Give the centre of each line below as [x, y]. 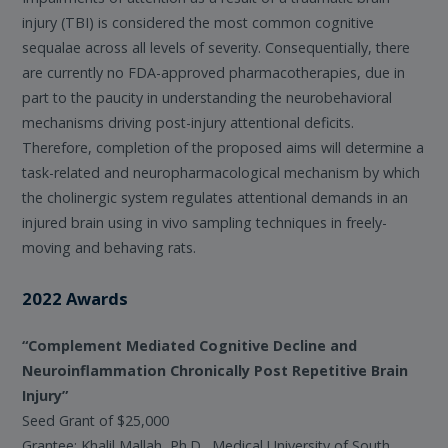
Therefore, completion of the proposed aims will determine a [223, 148]
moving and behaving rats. [109, 248]
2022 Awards [75, 299]
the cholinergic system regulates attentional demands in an [215, 198]
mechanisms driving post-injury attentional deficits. [188, 123]
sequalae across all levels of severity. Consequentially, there [216, 48]
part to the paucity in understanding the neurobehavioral [207, 98]
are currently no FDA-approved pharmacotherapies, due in [214, 73]
